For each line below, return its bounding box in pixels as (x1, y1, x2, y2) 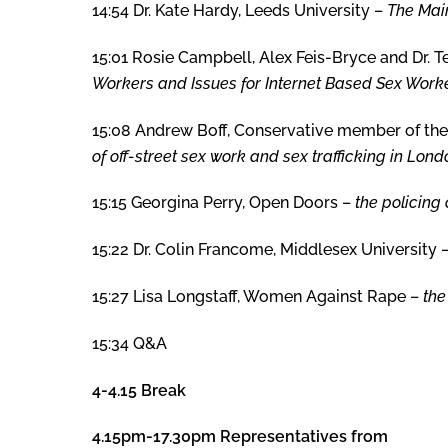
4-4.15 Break (92, 380, 186, 400)
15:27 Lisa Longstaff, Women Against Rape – (92, 286, 423, 306)
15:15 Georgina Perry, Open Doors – (92, 193, 355, 213)
